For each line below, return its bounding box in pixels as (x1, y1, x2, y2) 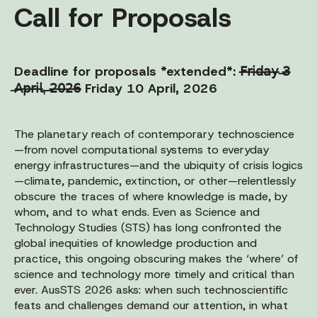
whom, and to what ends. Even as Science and (14, 204, 260, 219)
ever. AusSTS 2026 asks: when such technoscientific (14, 282, 288, 297)
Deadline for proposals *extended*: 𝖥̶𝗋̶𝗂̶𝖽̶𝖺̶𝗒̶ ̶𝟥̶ (14, 62, 290, 80)
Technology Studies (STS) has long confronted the (14, 219, 282, 235)
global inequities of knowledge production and (14, 235, 257, 250)
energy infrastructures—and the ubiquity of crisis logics (14, 157, 303, 173)
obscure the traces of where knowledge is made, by (14, 188, 287, 204)
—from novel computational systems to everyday (14, 142, 269, 157)
